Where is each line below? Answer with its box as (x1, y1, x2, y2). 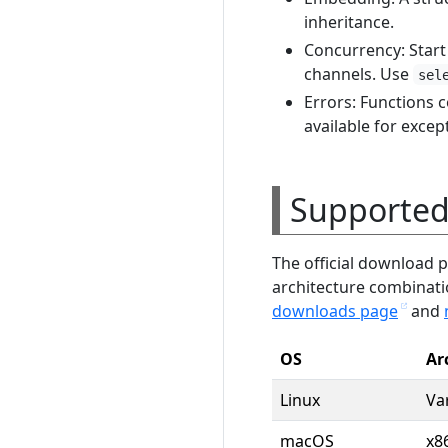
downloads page (272, 299, 398, 322)
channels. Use (304, 62, 413, 85)
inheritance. (304, 10, 394, 33)
